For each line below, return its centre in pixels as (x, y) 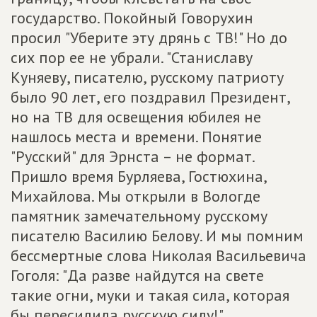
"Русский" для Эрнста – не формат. (132, 156)
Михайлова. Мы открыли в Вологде (136, 196)
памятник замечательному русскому (139, 216)
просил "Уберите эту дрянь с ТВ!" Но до (149, 38)
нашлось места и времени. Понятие (136, 137)
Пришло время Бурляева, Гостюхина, (138, 176)
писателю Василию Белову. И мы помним (157, 236)
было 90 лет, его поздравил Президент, (150, 97)
